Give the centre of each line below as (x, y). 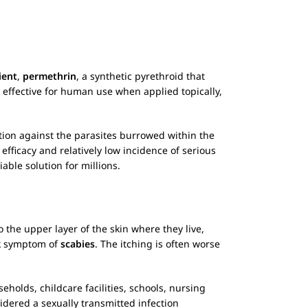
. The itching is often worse (157, 244)
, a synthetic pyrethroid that (141, 76)
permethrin (49, 76)
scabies (78, 244)
